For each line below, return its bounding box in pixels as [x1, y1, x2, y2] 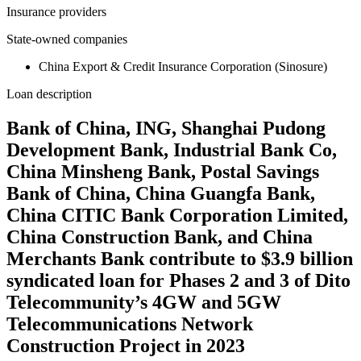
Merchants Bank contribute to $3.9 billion [6, 248, 353, 270]
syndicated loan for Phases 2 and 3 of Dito [6, 270, 351, 292]
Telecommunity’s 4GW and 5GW [6, 292, 281, 313]
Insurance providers [6, 5, 106, 19]
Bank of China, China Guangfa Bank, [6, 183, 315, 205]
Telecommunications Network [6, 313, 253, 335]
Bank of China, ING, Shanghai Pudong [6, 118, 326, 139]
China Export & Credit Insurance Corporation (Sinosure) [39, 60, 327, 74]
